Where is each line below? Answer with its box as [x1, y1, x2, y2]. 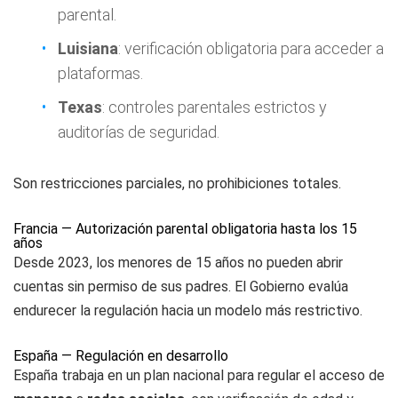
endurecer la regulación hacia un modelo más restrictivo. [13, 302, 362, 319]
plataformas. [58, 64, 143, 83]
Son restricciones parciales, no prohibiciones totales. [13, 175, 341, 192]
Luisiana [58, 39, 118, 58]
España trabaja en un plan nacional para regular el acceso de [13, 367, 385, 384]
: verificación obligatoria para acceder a [118, 39, 384, 58]
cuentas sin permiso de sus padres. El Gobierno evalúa [13, 278, 348, 295]
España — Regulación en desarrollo [13, 347, 228, 364]
